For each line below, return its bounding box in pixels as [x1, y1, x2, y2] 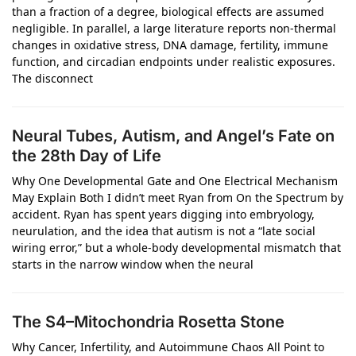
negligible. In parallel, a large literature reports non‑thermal [12, 21, 336, 36]
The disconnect [12, 71, 93, 86]
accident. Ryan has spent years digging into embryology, [12, 207, 315, 222]
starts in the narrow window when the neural [12, 257, 253, 272]
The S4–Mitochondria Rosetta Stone [12, 312, 284, 331]
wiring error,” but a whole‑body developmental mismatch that [12, 240, 341, 255]
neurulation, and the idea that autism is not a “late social [12, 223, 315, 238]
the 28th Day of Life [12, 146, 161, 165]
